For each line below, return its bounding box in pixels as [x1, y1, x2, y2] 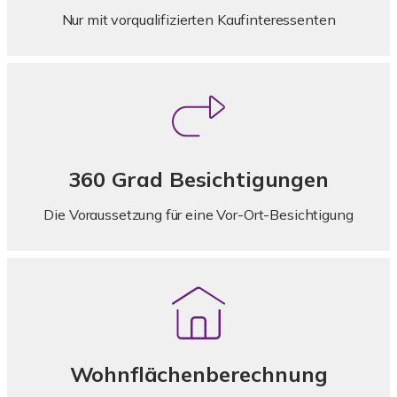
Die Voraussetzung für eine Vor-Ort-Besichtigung [43, 206, 354, 223]
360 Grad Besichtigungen [68, 166, 329, 192]
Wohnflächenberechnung [69, 361, 328, 387]
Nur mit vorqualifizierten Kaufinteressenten [61, 11, 336, 28]
